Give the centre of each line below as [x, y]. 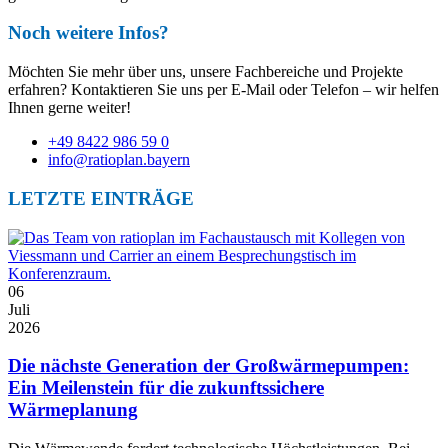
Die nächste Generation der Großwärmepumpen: [208, 366]
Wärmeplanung [73, 410]
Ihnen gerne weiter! [69, 108]
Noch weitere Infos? [88, 33]
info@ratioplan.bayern [119, 160]
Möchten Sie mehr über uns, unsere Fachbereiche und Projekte [205, 72]
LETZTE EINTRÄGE [101, 198]
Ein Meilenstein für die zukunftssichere [166, 388]
